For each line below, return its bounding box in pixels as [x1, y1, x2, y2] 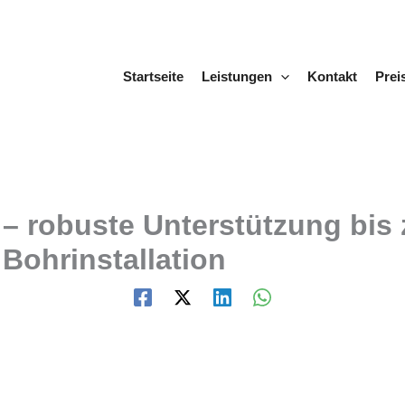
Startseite [122, 69, 184, 84]
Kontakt [306, 69, 357, 84]
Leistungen [201, 69, 272, 84]
